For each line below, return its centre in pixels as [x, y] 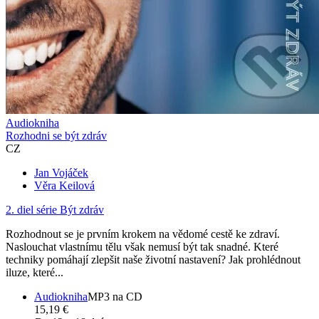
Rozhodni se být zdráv [56, 135]
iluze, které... [35, 272]
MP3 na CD [115, 296]
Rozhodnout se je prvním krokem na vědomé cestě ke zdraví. [143, 234]
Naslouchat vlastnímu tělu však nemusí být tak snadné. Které [142, 246]
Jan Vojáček [61, 172]
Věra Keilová [64, 185]
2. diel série [31, 209]
